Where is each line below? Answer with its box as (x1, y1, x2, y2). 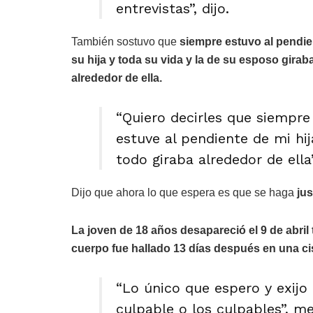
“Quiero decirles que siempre (116, 109, 310, 126)
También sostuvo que (71, 36, 180, 48)
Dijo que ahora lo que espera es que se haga (71, 187, 297, 199)
